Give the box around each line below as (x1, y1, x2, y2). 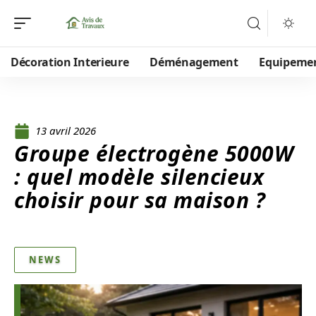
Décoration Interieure (11, 54, 129, 70)
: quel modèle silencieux (14, 162, 264, 191)
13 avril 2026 (35, 123, 96, 138)
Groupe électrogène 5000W (14, 139, 293, 168)
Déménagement (150, 54, 238, 70)
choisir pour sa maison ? (14, 186, 265, 214)
